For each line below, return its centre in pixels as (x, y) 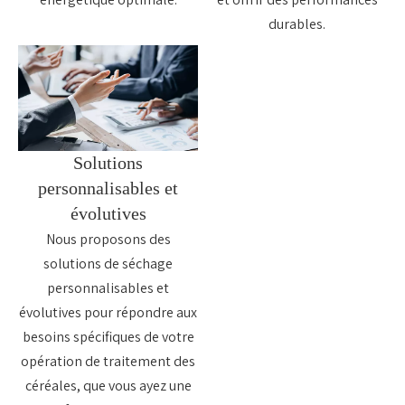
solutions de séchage (108, 264)
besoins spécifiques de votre (108, 337)
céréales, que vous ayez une (108, 386)
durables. (297, 24)
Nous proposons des (108, 240)
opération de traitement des (108, 362)
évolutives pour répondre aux (108, 313)
